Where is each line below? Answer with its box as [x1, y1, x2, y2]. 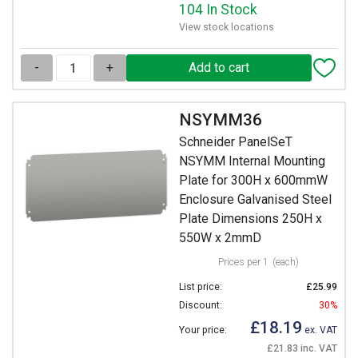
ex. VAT [302, 324, 337, 336]
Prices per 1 [217, 257, 268, 268]
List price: [179, 281, 222, 293]
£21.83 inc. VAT [267, 343, 337, 355]
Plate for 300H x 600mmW [179, 173, 328, 189]
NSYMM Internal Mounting [179, 153, 325, 169]
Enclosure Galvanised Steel [179, 192, 332, 208]
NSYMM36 [179, 109, 262, 129]
